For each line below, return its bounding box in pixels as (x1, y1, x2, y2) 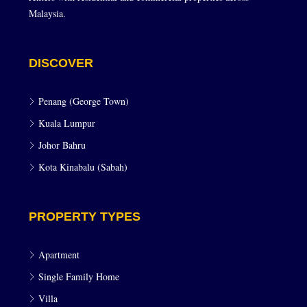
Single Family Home (38, 270, 119, 283)
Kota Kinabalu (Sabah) (38, 160, 127, 173)
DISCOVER (29, 56, 93, 70)
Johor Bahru (38, 138, 86, 151)
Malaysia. (29, 7, 66, 20)
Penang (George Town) (38, 95, 129, 108)
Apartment (38, 248, 79, 261)
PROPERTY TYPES (29, 210, 140, 223)
